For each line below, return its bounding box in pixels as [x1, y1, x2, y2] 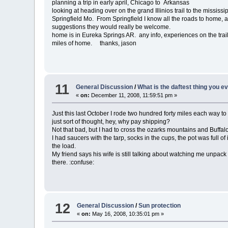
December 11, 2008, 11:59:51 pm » [90, 92, 178, 98]
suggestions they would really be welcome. [52, 23, 171, 31]
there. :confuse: [52, 158, 95, 166]
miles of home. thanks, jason [52, 40, 137, 47]
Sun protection [138, 202, 181, 210]
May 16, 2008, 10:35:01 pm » [91, 211, 164, 217]
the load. [52, 142, 76, 150]
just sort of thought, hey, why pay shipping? [52, 118, 170, 125]
